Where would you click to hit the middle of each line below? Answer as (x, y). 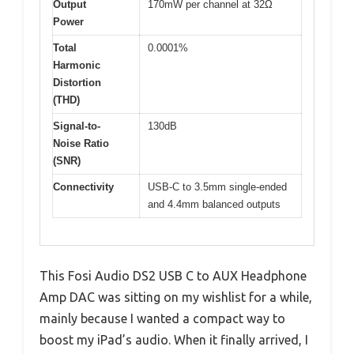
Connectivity (83, 186)
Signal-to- (77, 126)
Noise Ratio (81, 143)
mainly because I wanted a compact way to (162, 319)
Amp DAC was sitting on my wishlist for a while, (176, 298)
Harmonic (77, 65)
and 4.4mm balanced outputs (214, 204)
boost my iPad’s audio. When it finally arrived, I (174, 340)
